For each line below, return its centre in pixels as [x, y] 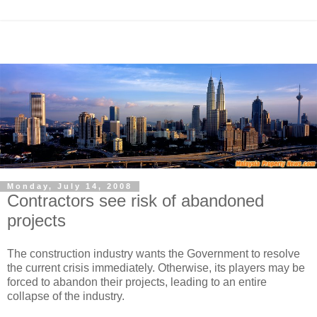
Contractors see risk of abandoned [136, 200]
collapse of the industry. [66, 296]
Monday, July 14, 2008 [70, 186]
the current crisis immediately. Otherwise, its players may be [156, 268]
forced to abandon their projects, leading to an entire [137, 282]
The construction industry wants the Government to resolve [154, 254]
